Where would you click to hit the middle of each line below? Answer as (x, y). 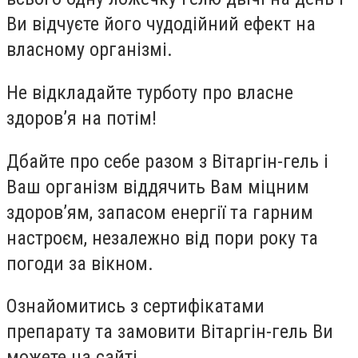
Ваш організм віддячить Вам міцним (158, 187)
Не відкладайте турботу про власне (150, 92)
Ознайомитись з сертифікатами (135, 306)
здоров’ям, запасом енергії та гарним (160, 212)
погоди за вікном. (80, 263)
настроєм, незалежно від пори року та (162, 238)
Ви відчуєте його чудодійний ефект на (161, 24)
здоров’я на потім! (82, 118)
